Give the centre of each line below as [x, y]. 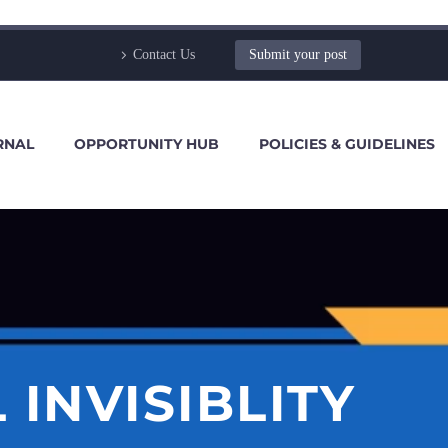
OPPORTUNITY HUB [146, 144]
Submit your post [298, 54]
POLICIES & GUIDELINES [347, 144]
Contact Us [164, 54]
